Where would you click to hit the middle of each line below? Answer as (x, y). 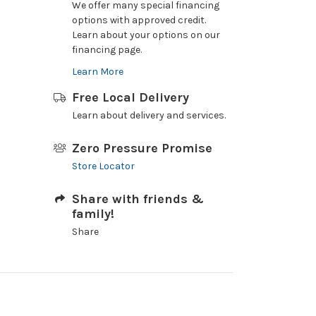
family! (93, 214)
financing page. (107, 50)
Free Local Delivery (130, 97)
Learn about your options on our (146, 35)
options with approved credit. (139, 20)
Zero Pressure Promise (142, 148)
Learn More (97, 72)
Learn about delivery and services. (148, 115)
